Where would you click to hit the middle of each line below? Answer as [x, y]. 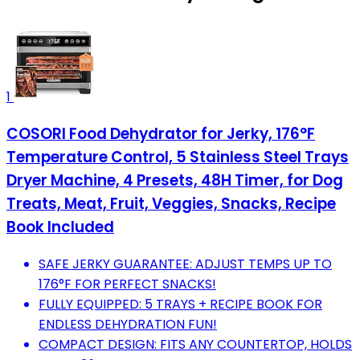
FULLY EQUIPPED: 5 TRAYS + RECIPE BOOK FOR [180, 304]
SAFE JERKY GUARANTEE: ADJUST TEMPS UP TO [185, 264]
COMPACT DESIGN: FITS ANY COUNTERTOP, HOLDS [195, 344]
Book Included [60, 227]
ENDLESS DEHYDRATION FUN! [128, 324]
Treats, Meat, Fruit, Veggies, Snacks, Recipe [171, 204]
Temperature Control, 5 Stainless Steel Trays [178, 157]
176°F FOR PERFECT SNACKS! [127, 284]
